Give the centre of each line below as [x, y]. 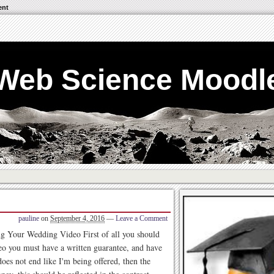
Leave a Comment [142, 218]
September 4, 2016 [77, 218]
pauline [29, 218]
